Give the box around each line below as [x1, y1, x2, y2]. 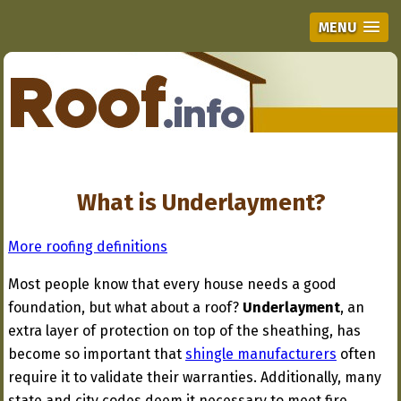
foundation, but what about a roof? [8, 299, 243, 317]
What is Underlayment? [76, 189, 326, 217]
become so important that [8, 346, 185, 363]
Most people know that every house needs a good [8, 276, 337, 294]
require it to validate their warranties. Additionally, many [8, 369, 381, 387]
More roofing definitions [8, 238, 167, 256]
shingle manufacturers [185, 346, 337, 363]
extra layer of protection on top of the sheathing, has [8, 322, 361, 340]
